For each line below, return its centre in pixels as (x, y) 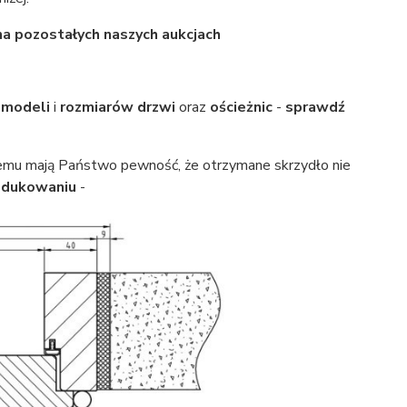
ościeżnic (241, 107)
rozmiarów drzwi (117, 107)
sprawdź (315, 107)
